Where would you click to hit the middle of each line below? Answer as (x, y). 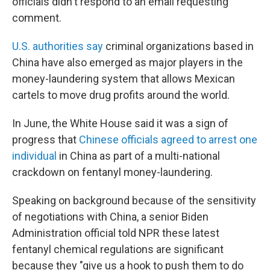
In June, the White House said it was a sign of (120, 123)
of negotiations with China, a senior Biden (110, 217)
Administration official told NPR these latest (116, 233)
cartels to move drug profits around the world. (121, 95)
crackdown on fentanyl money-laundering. (112, 172)
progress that (46, 140)
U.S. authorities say (58, 46)
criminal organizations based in (178, 46)
